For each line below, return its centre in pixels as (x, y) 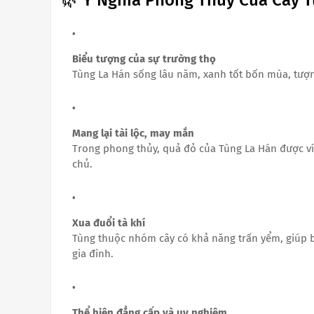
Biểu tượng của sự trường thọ (144, 59)
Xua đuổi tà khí (109, 223)
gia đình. (93, 253)
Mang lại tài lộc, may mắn (133, 133)
